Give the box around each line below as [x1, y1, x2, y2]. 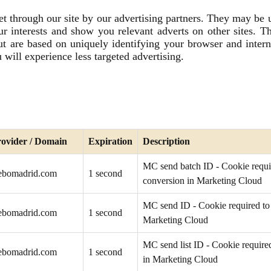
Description [143, 136, 190, 146]
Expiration [88, 136, 132, 146]
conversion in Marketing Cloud [143, 175, 262, 186]
